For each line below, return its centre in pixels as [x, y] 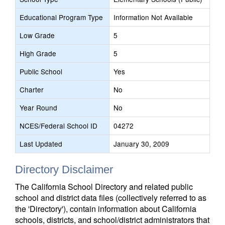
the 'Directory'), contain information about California [106, 209]
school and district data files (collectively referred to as [111, 198]
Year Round [38, 107]
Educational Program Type [61, 17]
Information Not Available [153, 17]
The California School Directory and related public [104, 187]
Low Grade [37, 35]
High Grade [38, 53]
